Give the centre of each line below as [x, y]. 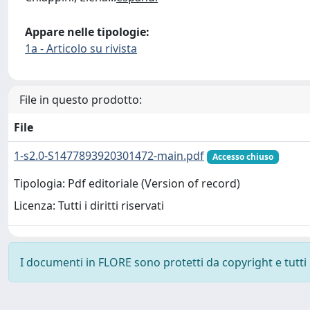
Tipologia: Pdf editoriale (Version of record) [127, 184]
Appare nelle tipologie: [87, 32]
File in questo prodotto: [81, 100]
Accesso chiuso [243, 157]
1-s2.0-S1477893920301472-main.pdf [109, 156]
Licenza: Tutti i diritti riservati [89, 206]
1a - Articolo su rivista [81, 48]
